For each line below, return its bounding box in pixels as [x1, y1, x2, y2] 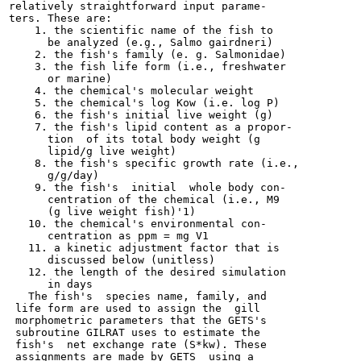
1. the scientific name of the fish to [9, 24, 273, 36]
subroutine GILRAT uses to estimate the [9, 326, 260, 338]
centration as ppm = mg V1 [9, 230, 209, 242]
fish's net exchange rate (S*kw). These [9, 338, 267, 351]
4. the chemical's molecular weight [9, 85, 254, 97]
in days [9, 278, 93, 290]
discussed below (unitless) [9, 254, 215, 266]
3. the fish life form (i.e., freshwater [9, 60, 286, 73]
